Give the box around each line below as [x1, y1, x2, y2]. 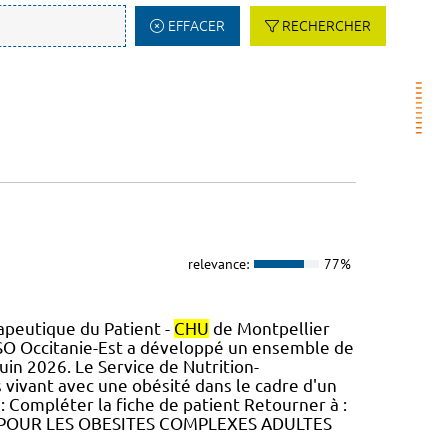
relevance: [187, 254, 249, 273]
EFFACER [167, 18, 225, 34]
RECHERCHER [282, 18, 371, 34]
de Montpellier [208, 319, 330, 339]
